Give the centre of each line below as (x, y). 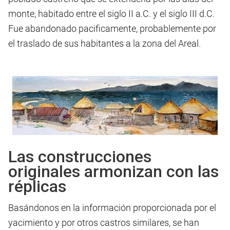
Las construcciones (80, 157)
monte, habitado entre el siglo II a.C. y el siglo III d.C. (111, 14)
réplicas (37, 187)
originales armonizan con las (113, 172)
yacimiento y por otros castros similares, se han (104, 223)
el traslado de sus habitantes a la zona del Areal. (104, 44)
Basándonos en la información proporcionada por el (112, 208)
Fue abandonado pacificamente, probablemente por (112, 29)
